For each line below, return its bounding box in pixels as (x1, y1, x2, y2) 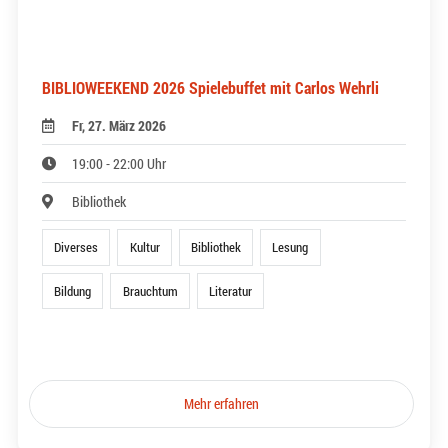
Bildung (54, 282, 92, 299)
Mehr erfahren (184, 393, 260, 413)
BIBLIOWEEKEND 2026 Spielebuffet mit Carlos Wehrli (42, 77, 379, 99)
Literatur (208, 282, 252, 299)
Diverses (54, 239, 99, 256)
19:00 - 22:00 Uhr (72, 154, 167, 174)
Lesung (272, 239, 309, 256)
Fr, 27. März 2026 (72, 116, 167, 136)
